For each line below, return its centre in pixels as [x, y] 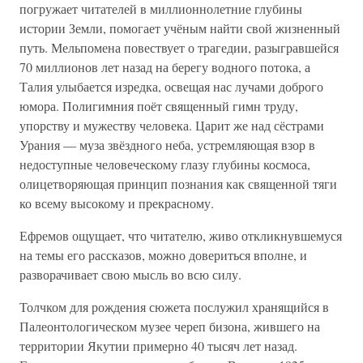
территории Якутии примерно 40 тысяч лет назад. [158, 346]
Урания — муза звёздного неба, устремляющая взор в [167, 145]
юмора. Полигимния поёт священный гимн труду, [159, 106]
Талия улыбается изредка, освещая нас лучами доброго [171, 86]
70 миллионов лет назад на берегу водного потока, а [165, 67]
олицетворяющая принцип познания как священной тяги [178, 184]
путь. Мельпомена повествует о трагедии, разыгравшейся [179, 47]
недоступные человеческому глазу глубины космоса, [165, 164]
